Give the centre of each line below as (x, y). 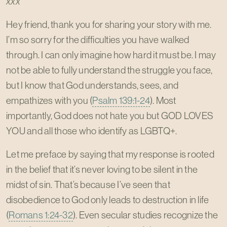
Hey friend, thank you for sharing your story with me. (109, 24)
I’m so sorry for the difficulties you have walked (98, 40)
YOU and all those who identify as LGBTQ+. (92, 131)
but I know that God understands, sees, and (92, 85)
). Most (163, 100)
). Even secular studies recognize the (145, 215)
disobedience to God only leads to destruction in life (108, 200)
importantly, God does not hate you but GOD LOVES (110, 116)
